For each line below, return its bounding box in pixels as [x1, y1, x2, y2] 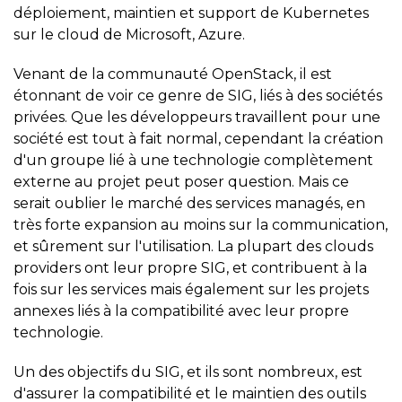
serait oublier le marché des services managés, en [13, 194, 365, 212]
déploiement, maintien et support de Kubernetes [13, 4, 369, 22]
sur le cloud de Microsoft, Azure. [13, 25, 245, 43]
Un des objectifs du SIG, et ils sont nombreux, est [13, 363, 363, 380]
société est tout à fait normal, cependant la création [13, 129, 383, 147]
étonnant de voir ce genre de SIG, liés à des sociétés [13, 86, 382, 104]
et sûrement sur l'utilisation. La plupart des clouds [13, 237, 373, 255]
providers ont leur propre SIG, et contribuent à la [13, 258, 367, 276]
